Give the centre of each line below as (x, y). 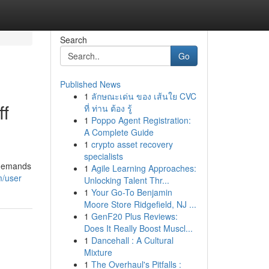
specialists (103, 156)
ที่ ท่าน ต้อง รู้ (108, 108)
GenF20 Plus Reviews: (134, 216)
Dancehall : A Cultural (132, 240)
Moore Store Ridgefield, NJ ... (140, 204)
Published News (90, 84)
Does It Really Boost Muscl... (138, 228)
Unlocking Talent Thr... (126, 180)
